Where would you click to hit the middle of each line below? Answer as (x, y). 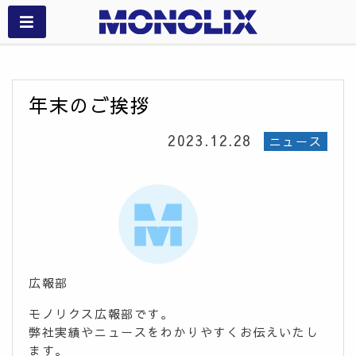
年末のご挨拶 (90, 107)
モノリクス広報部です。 (101, 313)
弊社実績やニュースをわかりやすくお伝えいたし (174, 331)
